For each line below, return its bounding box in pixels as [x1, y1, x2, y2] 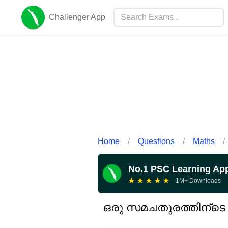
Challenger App [49, 13, 105, 21]
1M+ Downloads [176, 177, 221, 184]
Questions [138, 136, 175, 146]
